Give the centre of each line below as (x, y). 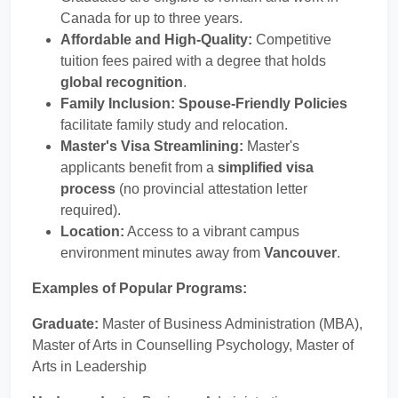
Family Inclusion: (118, 103)
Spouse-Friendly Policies (263, 103)
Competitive (292, 40)
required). (91, 210)
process (88, 189)
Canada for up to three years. (151, 18)
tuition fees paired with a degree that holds (193, 61)
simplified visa (266, 167)
